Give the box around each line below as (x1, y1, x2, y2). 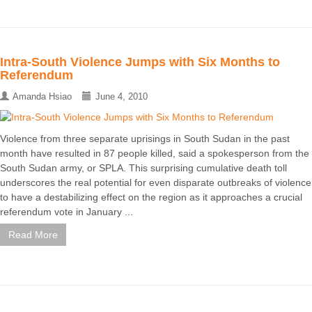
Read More (8, 228, 58, 240)
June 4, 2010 (95, 91, 148, 102)
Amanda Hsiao (13, 91, 72, 102)
